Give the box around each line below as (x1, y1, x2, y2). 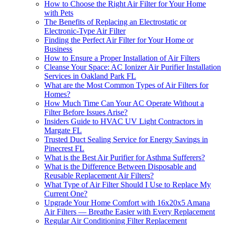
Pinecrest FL (44, 144, 84, 153)
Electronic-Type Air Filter (44, 27, 126, 36)
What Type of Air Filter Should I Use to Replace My (44, 180, 211, 189)
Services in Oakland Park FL (44, 72, 136, 81)
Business (44, 45, 72, 54)
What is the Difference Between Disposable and (44, 162, 196, 171)
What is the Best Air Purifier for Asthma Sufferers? (44, 153, 205, 162)
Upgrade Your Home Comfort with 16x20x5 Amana (44, 198, 210, 207)
